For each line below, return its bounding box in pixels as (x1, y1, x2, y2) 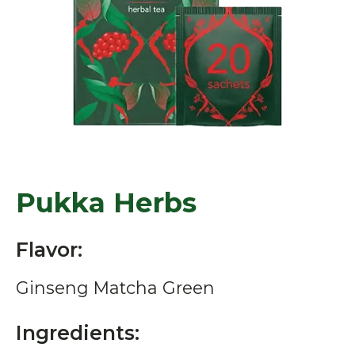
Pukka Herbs (16, 185, 197, 219)
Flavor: (16, 237, 82, 261)
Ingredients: (16, 320, 139, 345)
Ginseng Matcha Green (16, 277, 215, 298)
